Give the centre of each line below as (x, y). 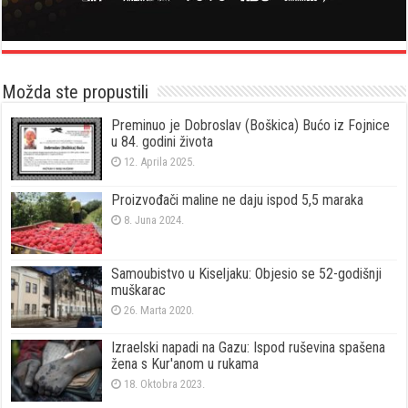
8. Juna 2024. (154, 219)
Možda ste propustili (76, 92)
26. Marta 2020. (159, 310)
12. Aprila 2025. (160, 162)
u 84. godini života (163, 142)
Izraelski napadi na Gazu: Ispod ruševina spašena (249, 347)
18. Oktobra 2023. (165, 383)
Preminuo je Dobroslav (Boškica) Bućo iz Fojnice (251, 126)
